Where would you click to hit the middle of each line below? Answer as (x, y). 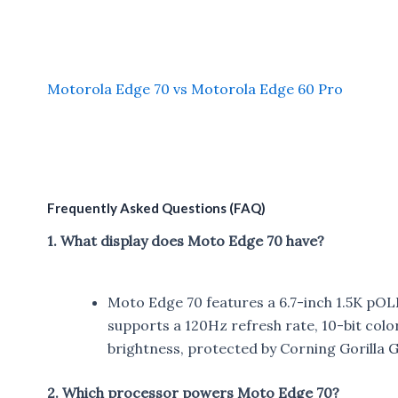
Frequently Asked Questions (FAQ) (156, 208)
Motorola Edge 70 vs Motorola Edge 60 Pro (195, 88)
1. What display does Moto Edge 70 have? (185, 240)
